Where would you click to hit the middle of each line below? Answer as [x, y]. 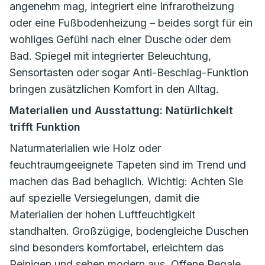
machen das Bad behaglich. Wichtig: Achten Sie [126, 181]
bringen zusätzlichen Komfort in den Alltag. [114, 89]
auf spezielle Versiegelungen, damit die [104, 198]
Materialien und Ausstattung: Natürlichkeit [121, 110]
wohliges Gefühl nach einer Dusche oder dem [120, 39]
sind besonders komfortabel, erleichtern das [117, 248]
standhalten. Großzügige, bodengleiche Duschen [129, 231]
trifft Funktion [45, 127]
